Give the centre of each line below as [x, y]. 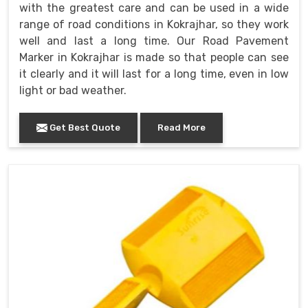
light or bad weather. [73, 90]
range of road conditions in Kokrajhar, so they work [154, 24]
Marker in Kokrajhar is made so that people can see [154, 57]
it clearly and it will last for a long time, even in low [154, 74]
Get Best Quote [84, 127]
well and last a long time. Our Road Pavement [154, 41]
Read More [181, 127]
